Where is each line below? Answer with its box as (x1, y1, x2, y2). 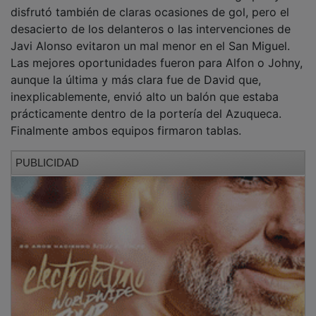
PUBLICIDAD (16, 147, 79, 159)
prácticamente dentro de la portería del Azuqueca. (11, 97, 281, 111)
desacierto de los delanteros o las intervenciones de (11, 12, 291, 27)
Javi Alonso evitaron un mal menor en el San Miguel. (11, 29, 290, 44)
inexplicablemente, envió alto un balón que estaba (11, 80, 279, 95)
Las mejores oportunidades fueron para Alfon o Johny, (11, 46, 303, 61)
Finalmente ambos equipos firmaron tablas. (11, 114, 241, 128)
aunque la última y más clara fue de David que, (11, 63, 261, 78)
